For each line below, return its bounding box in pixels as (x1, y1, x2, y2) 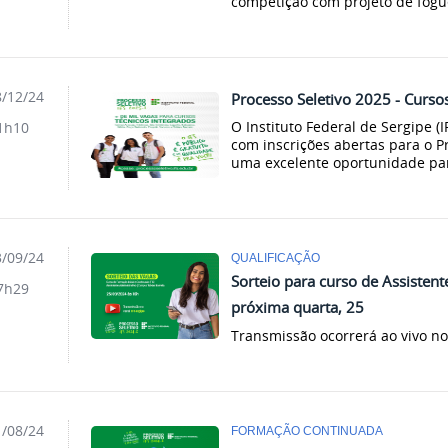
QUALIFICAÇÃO (231, 251, 321, 265)
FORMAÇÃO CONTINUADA (231, 424, 384, 438)
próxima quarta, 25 (231, 297, 365, 318)
